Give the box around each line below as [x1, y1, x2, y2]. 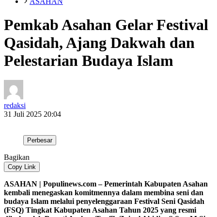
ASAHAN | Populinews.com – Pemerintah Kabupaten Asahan [4, 180, 208, 188]
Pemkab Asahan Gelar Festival [4, 15, 208, 33]
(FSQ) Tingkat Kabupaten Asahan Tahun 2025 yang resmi [4, 206, 196, 215]
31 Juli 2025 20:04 [4, 110, 61, 119]
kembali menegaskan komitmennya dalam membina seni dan [4, 188, 203, 197]
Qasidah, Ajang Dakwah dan [4, 33, 195, 51]
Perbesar [27, 137, 52, 144]
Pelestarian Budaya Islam [4, 51, 173, 69]
